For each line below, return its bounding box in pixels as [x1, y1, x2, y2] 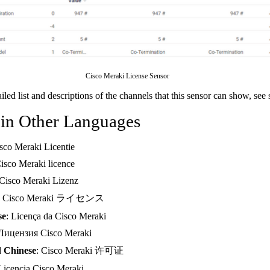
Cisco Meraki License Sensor [86, 72, 169, 80]
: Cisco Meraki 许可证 [36, 245, 124, 256]
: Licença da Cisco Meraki [6, 211, 106, 221]
